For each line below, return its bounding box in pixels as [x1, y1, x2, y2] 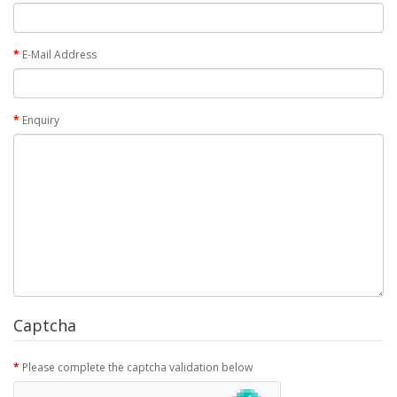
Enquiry [22, 113, 59, 128]
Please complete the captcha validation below [22, 360, 253, 375]
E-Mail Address [22, 47, 97, 62]
